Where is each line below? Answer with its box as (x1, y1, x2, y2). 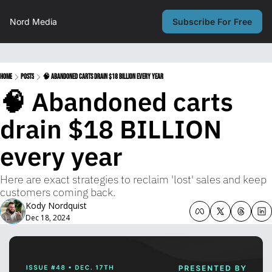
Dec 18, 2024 (25, 212, 70, 223)
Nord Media (10, 16, 57, 27)
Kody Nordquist (25, 200, 87, 211)
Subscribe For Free (172, 16, 252, 27)
